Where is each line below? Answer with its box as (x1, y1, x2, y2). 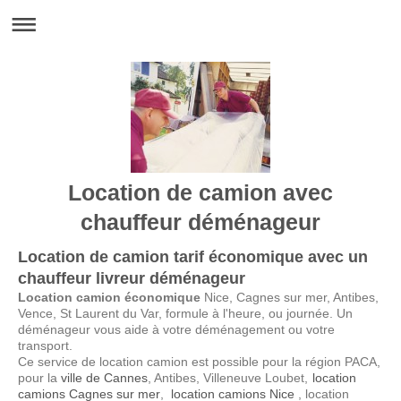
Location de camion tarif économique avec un (18, 248, 368, 266)
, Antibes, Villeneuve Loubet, (148, 371, 312, 385)
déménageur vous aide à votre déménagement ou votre (18, 322, 335, 337)
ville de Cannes (61, 371, 148, 385)
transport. (18, 338, 73, 353)
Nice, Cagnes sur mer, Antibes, (200, 290, 379, 304)
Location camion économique (18, 290, 200, 304)
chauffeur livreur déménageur (18, 269, 245, 287)
